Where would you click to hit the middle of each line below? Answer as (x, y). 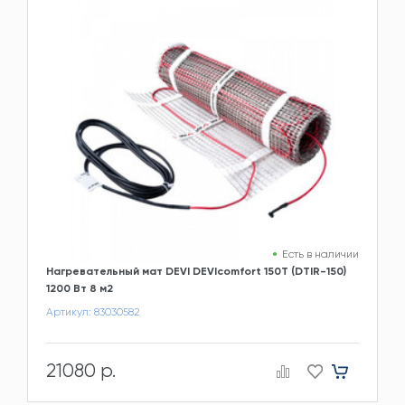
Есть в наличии (320, 254)
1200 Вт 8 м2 (80, 288)
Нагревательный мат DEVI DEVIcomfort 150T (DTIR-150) (196, 271)
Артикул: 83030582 (93, 311)
